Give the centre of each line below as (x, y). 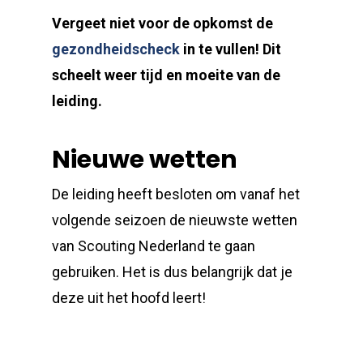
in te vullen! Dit (231, 49)
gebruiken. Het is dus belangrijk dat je (173, 272)
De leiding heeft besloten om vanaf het (176, 194)
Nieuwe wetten (145, 160)
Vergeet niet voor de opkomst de (163, 23)
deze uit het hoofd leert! (129, 298)
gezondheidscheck (116, 49)
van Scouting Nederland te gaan (154, 246)
